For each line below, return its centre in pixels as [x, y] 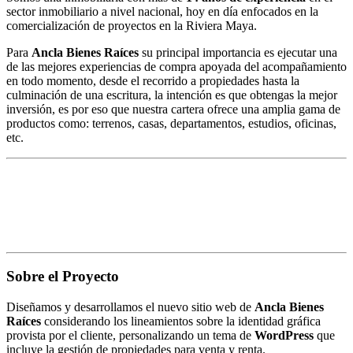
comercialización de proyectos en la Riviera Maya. [132, 25]
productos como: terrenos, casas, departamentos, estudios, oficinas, [171, 123]
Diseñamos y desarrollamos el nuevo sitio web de [130, 307]
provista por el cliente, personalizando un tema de [130, 335]
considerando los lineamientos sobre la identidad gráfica [181, 321]
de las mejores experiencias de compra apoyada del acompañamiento [176, 66]
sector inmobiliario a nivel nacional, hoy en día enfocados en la [162, 11]
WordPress [284, 335]
